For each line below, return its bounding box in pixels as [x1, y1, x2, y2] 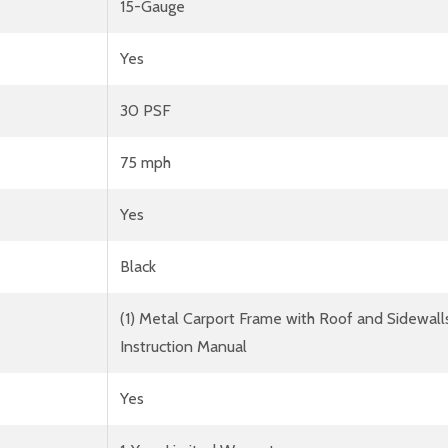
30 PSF [120, 100, 171, 120]
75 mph [120, 152, 171, 172]
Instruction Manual [120, 336, 247, 356]
